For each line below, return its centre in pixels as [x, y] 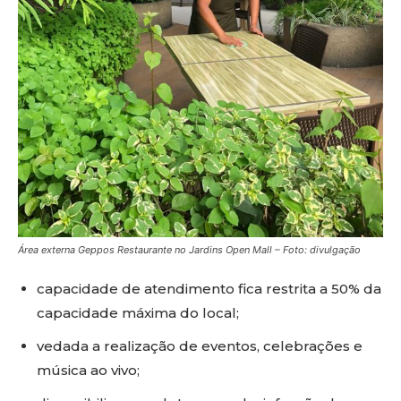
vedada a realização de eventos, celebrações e [200, 346]
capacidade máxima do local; [138, 313]
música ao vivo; [88, 371]
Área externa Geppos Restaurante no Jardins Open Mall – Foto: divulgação [189, 250]
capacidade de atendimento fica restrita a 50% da [209, 289]
